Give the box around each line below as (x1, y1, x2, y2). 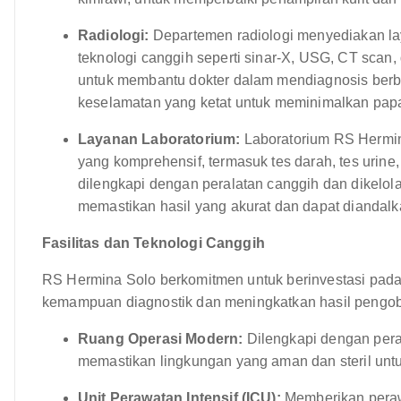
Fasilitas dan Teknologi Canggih (42, 235, 265, 251)
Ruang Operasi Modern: (78, 330, 243, 346)
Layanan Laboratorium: (78, 131, 241, 147)
